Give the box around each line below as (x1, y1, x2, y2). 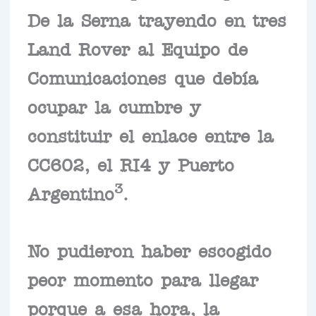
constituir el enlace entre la (27, 130, 274, 139)
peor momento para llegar (27, 274, 258, 283)
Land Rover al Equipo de (27, 43, 248, 52)
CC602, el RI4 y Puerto (27, 159, 234, 168)
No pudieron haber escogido (27, 245, 272, 254)
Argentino (27, 188, 114, 197)
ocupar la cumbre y (27, 101, 201, 110)
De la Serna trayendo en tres (27, 14, 286, 23)
